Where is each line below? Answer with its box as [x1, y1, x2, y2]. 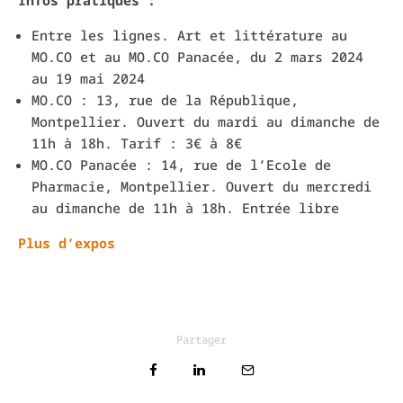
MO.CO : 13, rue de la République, [31, 91, 299, 110]
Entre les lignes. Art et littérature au [31, 26, 347, 45]
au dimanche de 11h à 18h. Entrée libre [31, 199, 339, 218]
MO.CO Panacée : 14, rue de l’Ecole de [31, 156, 331, 175]
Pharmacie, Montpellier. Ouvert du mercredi [31, 177, 372, 196]
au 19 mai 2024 [31, 69, 145, 88]
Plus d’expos [18, 234, 115, 253]
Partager [176, 332, 227, 348]
